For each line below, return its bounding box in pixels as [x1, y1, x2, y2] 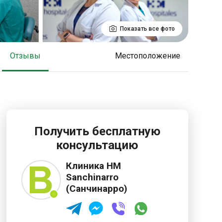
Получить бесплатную [34, 124, 161, 138]
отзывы [15, 51, 41, 60]
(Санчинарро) [65, 183, 127, 194]
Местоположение [121, 51, 180, 60]
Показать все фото [120, 25, 175, 32]
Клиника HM [65, 160, 121, 171]
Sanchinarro [65, 171, 118, 183]
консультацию [56, 138, 139, 152]
